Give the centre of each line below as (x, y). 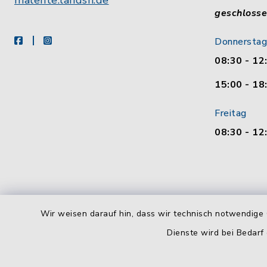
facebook (43, 40)
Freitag (231, 113)
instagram (73, 40)
